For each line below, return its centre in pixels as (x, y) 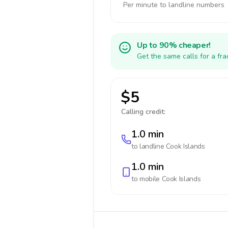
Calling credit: (143, 112)
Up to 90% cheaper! (174, 45)
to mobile (147, 179)
